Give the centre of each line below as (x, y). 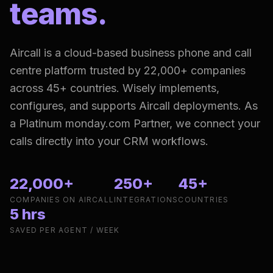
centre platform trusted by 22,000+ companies (128, 70)
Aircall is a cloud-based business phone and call (131, 53)
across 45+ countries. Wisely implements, (115, 88)
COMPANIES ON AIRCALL (62, 200)
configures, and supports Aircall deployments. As (134, 106)
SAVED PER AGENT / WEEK (65, 230)
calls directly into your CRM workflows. (109, 141)
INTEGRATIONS (146, 200)
